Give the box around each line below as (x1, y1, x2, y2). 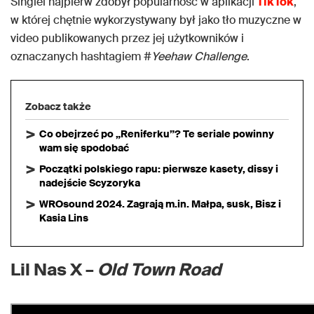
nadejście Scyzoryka (39, 177, 140, 189)
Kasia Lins (39, 212, 88, 224)
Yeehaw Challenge (151, 49, 247, 64)
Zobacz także (25, 100, 91, 113)
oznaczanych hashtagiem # (11, 49, 151, 64)
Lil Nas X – (11, 259, 97, 280)
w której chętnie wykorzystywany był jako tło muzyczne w (11, 13, 301, 27)
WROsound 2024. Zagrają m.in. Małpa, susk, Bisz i (39, 198, 281, 210)
